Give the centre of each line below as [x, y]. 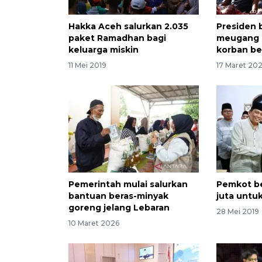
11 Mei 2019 [87, 65]
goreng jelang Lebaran [119, 207]
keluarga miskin [104, 50]
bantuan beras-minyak [118, 196]
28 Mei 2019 [238, 211]
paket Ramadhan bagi [117, 38]
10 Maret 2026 [94, 223]
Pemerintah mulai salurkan [128, 184]
